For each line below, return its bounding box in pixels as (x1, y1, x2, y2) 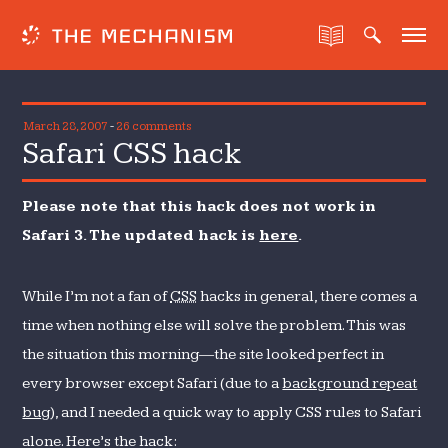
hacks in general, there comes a (197, 288, 418, 305)
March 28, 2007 (24, 119, 109, 134)
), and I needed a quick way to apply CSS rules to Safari (50, 404, 422, 421)
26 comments (116, 119, 192, 134)
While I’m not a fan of (22, 288, 171, 305)
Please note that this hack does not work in (22, 198, 377, 215)
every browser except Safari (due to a (22, 375, 283, 392)
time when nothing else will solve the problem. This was (22, 317, 407, 334)
